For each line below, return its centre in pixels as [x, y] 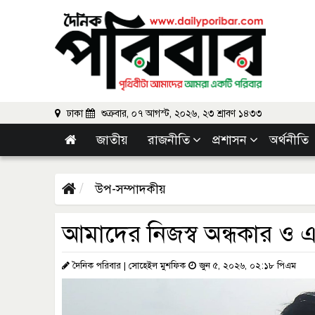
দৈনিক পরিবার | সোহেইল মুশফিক [129, 266]
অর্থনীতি [291, 140]
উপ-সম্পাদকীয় [129, 189]
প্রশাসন [230, 140]
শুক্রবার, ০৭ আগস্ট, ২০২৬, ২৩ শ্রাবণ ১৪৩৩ [180, 114]
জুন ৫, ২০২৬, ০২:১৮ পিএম [246, 266]
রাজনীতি [169, 140]
